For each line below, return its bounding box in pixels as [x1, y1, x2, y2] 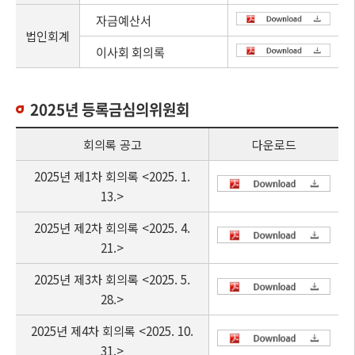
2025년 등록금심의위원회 [30, 98, 189, 120]
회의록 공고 [82, 136, 142, 153]
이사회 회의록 [96, 43, 165, 61]
